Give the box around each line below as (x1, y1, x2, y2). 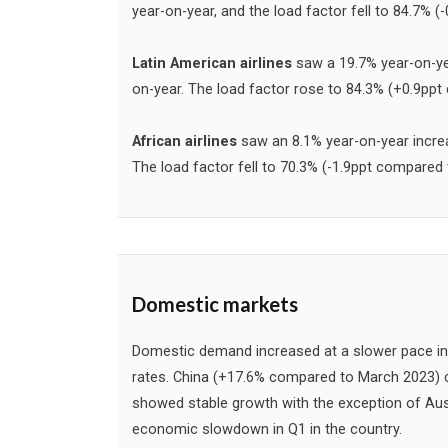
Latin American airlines (132, 54, 292, 72)
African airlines (132, 132, 237, 150)
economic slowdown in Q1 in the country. (132, 421, 402, 439)
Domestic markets (132, 292, 298, 317)
